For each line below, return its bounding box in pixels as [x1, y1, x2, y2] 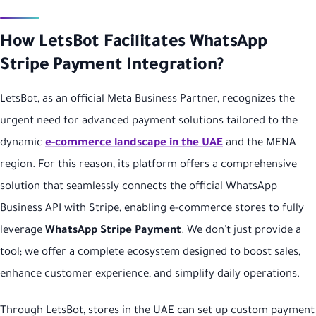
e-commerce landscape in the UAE [45, 138, 223, 150]
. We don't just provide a [181, 225, 301, 238]
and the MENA [223, 138, 296, 150]
